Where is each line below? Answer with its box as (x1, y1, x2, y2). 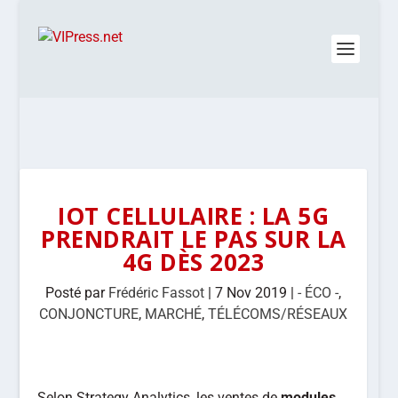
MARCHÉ (145, 306, 203, 322)
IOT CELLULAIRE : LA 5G (58, 200, 330, 232)
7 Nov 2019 (215, 284, 288, 301)
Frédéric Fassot (108, 284, 205, 301)
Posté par (45, 284, 109, 301)
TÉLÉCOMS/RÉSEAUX (208, 306, 348, 322)
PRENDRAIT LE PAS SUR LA (41, 223, 346, 255)
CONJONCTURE (39, 306, 139, 322)
